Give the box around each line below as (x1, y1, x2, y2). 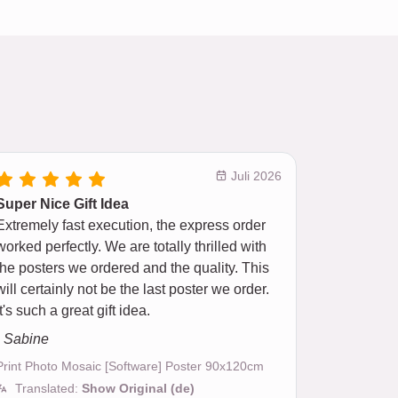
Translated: (15, 381, 82, 395)
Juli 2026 (227, 169, 282, 183)
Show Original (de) (82, 381, 195, 395)
